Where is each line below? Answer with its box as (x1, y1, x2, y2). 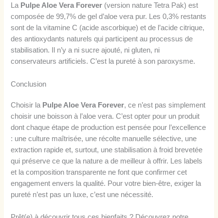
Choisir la (11, 101, 43, 109)
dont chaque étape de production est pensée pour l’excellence (11, 123, 206, 131)
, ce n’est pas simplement (124, 101, 206, 109)
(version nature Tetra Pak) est (102, 1, 199, 10)
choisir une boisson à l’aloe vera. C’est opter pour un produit (11, 112, 200, 120)
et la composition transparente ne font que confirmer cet (11, 168, 187, 176)
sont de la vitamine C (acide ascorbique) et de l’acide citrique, (11, 24, 205, 32)
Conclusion (11, 80, 47, 88)
